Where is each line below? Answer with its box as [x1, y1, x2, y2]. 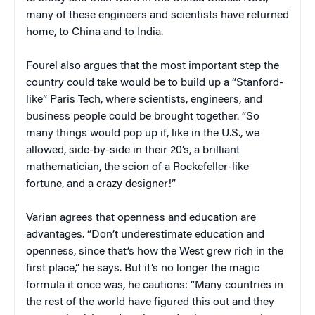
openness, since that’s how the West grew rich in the [26, 245, 283, 257]
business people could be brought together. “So [26, 110, 259, 122]
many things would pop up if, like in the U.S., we [26, 127, 259, 139]
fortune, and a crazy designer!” [26, 178, 176, 190]
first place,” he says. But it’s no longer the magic [26, 262, 259, 274]
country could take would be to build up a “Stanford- [26, 77, 283, 89]
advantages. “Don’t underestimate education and [26, 229, 264, 240]
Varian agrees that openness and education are [26, 212, 256, 224]
